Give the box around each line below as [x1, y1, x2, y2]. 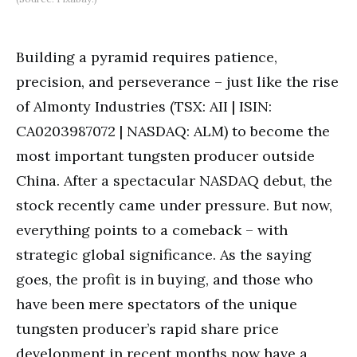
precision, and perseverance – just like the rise [16, 72, 339, 91]
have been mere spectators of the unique [16, 294, 297, 313]
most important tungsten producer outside [16, 146, 315, 165]
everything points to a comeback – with [16, 220, 288, 239]
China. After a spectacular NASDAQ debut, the [16, 171, 332, 190]
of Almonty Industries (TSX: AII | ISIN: [16, 96, 272, 116]
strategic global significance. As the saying [16, 245, 312, 264]
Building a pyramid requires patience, [16, 47, 277, 66]
